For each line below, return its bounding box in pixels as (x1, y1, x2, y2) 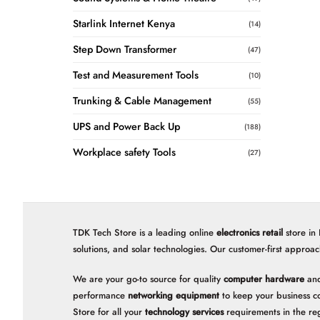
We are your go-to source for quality (73, 271, 224, 286)
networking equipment (128, 288, 219, 302)
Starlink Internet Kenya (73, 16, 175, 31)
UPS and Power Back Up (73, 119, 180, 134)
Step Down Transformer (73, 42, 176, 57)
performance (73, 288, 128, 302)
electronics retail (216, 226, 283, 240)
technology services (145, 304, 224, 319)
